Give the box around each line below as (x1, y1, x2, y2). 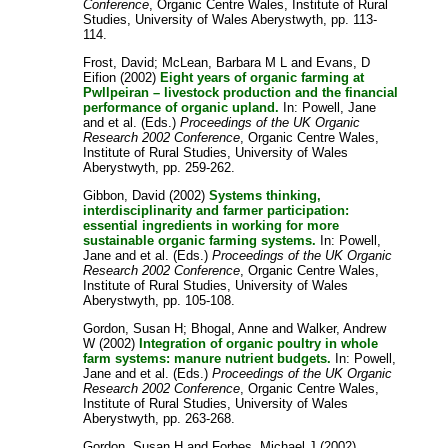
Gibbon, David (83, 187, 166, 203)
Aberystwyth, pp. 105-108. (83, 292, 236, 308)
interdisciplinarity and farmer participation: (83, 202, 350, 218)
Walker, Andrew (297, 320, 387, 336)
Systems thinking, (209, 187, 322, 203)
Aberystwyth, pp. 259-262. (83, 159, 236, 175)
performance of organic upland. (83, 99, 280, 115)
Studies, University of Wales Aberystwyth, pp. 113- (83, 11, 378, 27)
